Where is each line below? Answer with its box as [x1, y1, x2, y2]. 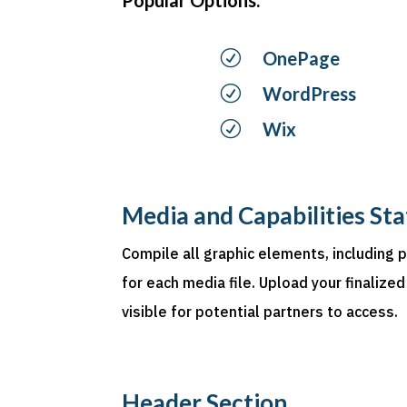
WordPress [263, 82, 356, 104]
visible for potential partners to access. [122, 303, 399, 322]
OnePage [263, 46, 340, 69]
